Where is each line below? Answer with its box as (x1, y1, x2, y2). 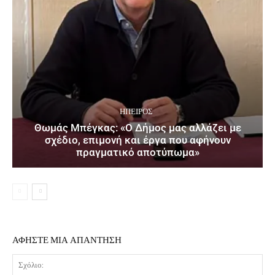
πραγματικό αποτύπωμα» (76, 145, 199, 158)
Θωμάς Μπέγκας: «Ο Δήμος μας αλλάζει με (34, 121, 241, 134)
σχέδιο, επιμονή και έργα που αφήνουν (44, 133, 231, 146)
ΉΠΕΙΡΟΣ (119, 106, 153, 116)
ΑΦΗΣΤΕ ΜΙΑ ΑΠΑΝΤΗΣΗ (12, 234, 122, 246)
